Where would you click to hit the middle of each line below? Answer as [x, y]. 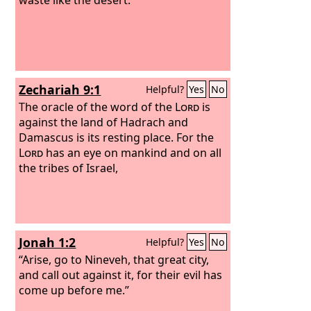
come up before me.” [74, 290]
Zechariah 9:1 [60, 90]
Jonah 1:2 [48, 242]
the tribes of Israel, [69, 168]
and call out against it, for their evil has [121, 275]
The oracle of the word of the [97, 107]
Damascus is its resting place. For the [117, 137]
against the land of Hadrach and [104, 122]
